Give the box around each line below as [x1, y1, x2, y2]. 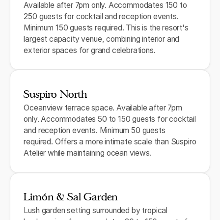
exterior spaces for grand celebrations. [24, 45, 156, 55]
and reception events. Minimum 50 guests [24, 125, 165, 135]
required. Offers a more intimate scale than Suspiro [24, 137, 196, 146]
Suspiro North [24, 88, 87, 101]
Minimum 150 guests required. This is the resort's [24, 23, 189, 32]
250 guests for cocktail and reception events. [24, 11, 179, 21]
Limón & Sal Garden [24, 191, 118, 203]
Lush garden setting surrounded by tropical [24, 206, 167, 216]
